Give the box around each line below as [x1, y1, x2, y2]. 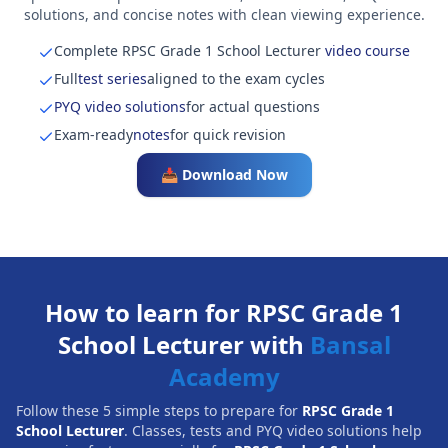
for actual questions [186, 97, 320, 116]
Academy [168, 360, 280, 393]
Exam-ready [54, 125, 133, 144]
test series [78, 69, 147, 88]
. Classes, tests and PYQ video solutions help [124, 421, 422, 440]
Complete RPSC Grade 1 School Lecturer [54, 41, 321, 60]
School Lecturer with [57, 328, 310, 361]
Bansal [309, 328, 391, 361]
